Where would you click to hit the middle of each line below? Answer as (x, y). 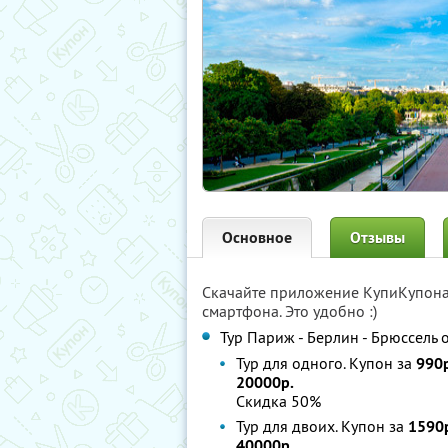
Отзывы (377, 237)
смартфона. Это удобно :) (289, 311)
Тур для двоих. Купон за (322, 426)
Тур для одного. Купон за (326, 363)
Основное (257, 237)
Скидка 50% (278, 401)
